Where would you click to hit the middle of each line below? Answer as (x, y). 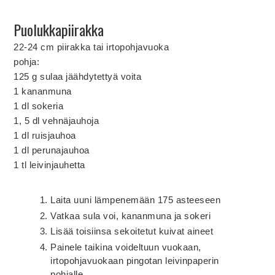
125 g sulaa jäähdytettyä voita (78, 76)
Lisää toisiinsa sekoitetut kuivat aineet (132, 231)
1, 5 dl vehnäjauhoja (56, 120)
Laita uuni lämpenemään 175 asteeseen (136, 199)
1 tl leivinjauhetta (49, 165)
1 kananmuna (43, 91)
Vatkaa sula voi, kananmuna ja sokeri (131, 215)
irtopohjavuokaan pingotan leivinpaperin (135, 261)
